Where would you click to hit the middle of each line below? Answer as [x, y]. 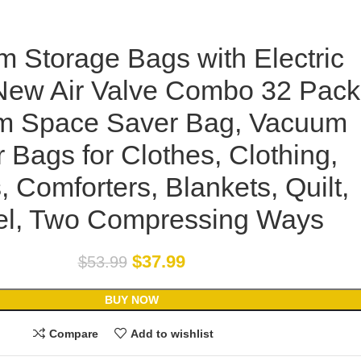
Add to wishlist [172, 333]
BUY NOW [131, 300]
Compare [74, 333]
